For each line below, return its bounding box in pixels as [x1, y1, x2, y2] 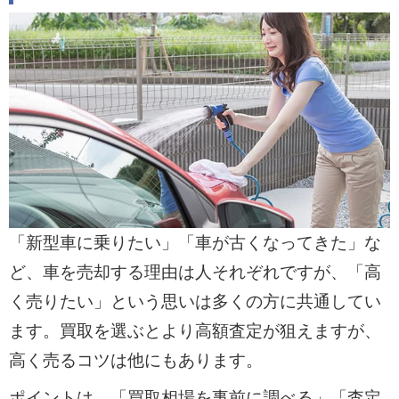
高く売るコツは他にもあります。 [8, 350, 263, 370]
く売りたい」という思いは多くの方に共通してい [8, 291, 381, 311]
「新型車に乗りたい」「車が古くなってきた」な [8, 232, 381, 252]
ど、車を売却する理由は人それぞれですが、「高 [8, 262, 381, 281]
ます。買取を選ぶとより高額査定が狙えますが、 [8, 321, 381, 340]
